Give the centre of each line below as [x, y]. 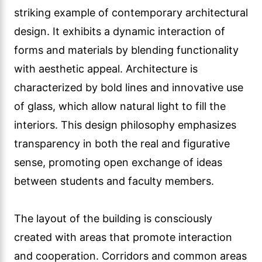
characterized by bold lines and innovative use [129, 87]
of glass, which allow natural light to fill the [120, 106]
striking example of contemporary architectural [131, 13]
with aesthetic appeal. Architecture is [106, 69]
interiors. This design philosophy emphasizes [125, 125]
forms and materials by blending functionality [126, 50]
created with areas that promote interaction [123, 237]
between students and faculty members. [114, 181]
